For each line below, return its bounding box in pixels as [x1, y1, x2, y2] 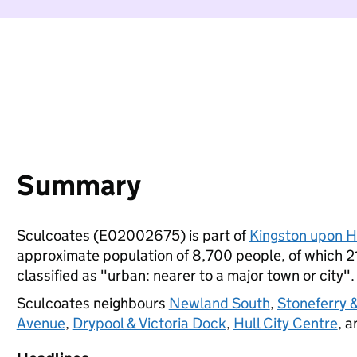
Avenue [16, 314, 65, 332]
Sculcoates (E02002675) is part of [16, 226, 249, 245]
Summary [16, 167, 141, 203]
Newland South [168, 294, 270, 312]
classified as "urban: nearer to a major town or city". [16, 266, 355, 284]
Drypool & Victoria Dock [72, 314, 226, 332]
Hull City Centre [233, 314, 338, 332]
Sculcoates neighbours [16, 294, 169, 312]
